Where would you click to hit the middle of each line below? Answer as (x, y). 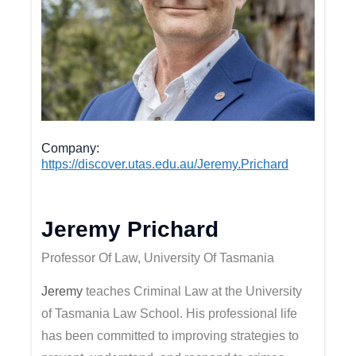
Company (69, 149)
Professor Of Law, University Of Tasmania (158, 258)
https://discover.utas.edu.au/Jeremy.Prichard (165, 164)
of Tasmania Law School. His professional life (169, 314)
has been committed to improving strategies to (170, 336)
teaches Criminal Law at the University (194, 292)
